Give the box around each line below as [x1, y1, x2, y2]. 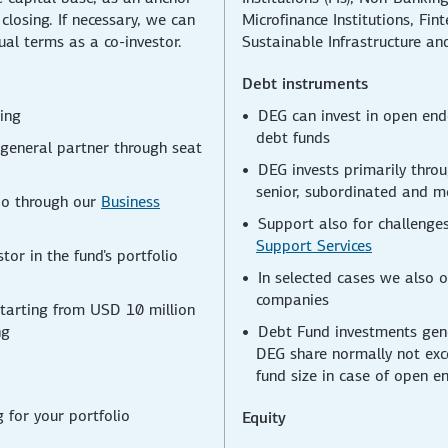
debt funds [256, 126, 330, 148]
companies [256, 288, 329, 310]
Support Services [256, 234, 372, 256]
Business [101, 190, 160, 212]
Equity [242, 406, 286, 428]
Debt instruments [242, 72, 368, 94]
